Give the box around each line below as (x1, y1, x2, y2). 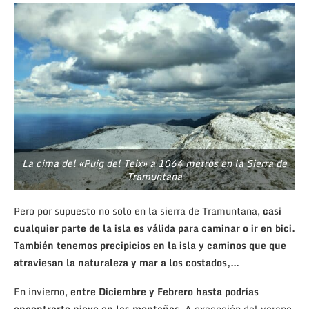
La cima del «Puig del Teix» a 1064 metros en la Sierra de (22, 155, 287, 172)
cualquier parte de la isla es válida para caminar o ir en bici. (14, 220, 295, 237)
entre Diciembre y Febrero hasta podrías (70, 283, 259, 300)
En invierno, (14, 283, 70, 300)
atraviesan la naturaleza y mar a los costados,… (14, 255, 239, 271)
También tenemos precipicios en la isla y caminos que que (14, 237, 286, 254)
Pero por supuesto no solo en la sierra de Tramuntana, (14, 203, 263, 219)
